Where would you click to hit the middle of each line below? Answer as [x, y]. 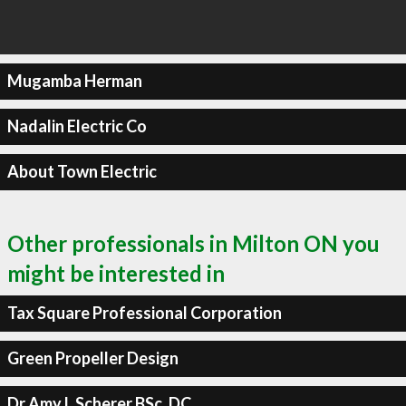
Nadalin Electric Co [77, 126]
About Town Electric [82, 171]
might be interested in [116, 273]
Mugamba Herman [74, 81]
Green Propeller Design [92, 358]
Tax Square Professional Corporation [144, 313]
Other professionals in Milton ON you [193, 243]
